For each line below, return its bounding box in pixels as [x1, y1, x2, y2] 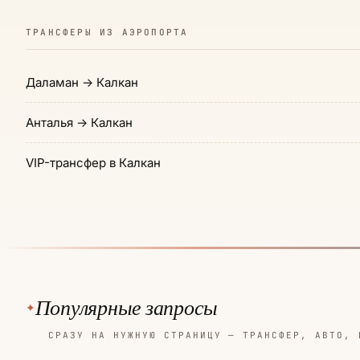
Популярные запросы [35, 295, 219, 321]
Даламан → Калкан [26, 75, 138, 90]
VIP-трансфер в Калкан [26, 155, 161, 170]
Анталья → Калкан [26, 115, 133, 130]
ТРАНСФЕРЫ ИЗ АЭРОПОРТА [26, 27, 189, 38]
